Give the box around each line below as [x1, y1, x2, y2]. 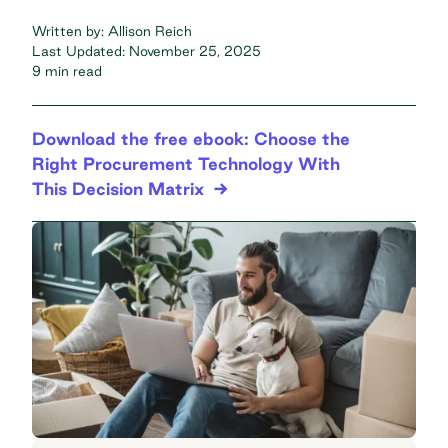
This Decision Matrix [32, 178, 204, 198]
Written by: [32, 22, 108, 39]
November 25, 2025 [129, 42, 261, 59]
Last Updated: [32, 42, 129, 59]
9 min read [32, 62, 102, 79]
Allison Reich [108, 22, 192, 39]
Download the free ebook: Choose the [32, 128, 350, 148]
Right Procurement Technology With [32, 153, 340, 173]
